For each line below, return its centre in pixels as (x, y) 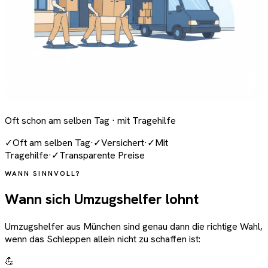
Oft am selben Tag (51, 143)
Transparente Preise (102, 156)
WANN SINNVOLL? (43, 173)
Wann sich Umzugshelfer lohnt (102, 199)
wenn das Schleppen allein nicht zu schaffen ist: (103, 239)
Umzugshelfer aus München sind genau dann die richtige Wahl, (134, 226)
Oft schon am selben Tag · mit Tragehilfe (90, 121)
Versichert (123, 143)
